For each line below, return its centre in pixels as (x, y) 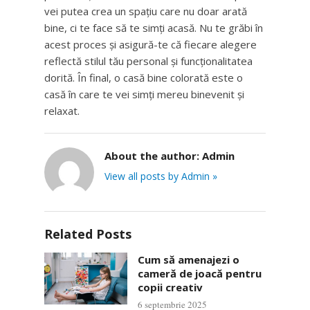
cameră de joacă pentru (200, 273)
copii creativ (170, 287)
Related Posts (88, 234)
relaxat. (62, 111)
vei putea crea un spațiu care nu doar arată (146, 11)
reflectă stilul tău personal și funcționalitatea (148, 61)
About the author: (153, 156)
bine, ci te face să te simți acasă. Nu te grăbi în (154, 28)
